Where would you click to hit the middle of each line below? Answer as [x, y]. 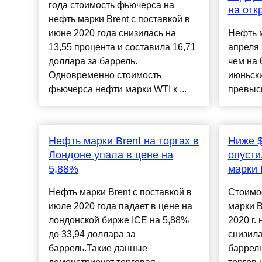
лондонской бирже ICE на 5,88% [119, 220]
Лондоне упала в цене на [111, 155]
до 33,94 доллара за [92, 235]
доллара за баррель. [93, 61]
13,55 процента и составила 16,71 [123, 47]
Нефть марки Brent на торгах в [124, 141]
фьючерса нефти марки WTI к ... [118, 89]
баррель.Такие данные [98, 249]
